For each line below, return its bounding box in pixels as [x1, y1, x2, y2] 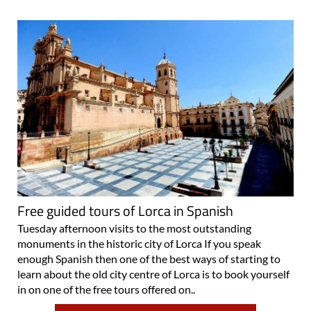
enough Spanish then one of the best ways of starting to [17, 251, 280, 265]
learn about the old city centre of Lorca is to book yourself [17, 267, 289, 280]
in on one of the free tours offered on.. [17, 282, 195, 296]
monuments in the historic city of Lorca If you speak [17, 236, 261, 250]
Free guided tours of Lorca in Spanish [17, 199, 233, 221]
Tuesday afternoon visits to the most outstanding [17, 221, 251, 235]
